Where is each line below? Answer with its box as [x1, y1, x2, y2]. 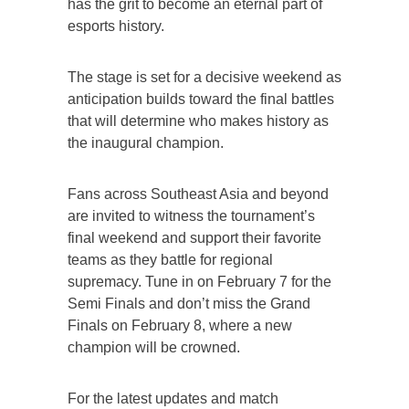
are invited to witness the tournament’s [68, 208, 315, 225]
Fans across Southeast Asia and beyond [68, 186, 329, 203]
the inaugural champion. [68, 135, 224, 152]
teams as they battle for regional [68, 252, 273, 268]
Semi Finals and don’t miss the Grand [68, 296, 310, 312]
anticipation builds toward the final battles [68, 91, 334, 108]
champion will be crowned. [68, 340, 240, 356]
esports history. [68, 18, 164, 35]
